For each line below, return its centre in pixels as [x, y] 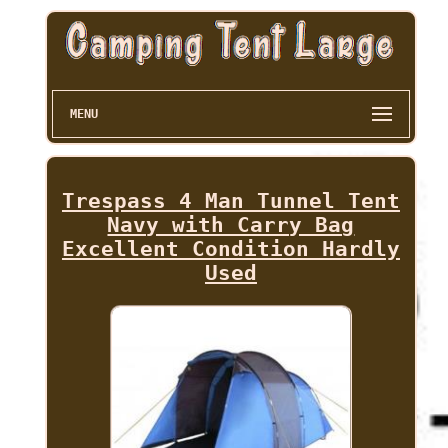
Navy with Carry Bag [231, 225]
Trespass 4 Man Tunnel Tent [230, 201]
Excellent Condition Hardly [230, 249]
